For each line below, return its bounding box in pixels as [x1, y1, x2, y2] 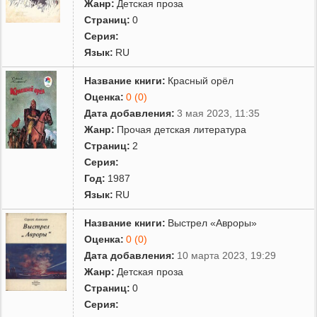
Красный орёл [168, 74, 234, 86]
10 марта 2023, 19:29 [177, 249, 277, 261]
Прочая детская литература [117, 123, 247, 135]
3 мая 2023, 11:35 [177, 107, 260, 119]
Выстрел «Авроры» [168, 217, 258, 229]
